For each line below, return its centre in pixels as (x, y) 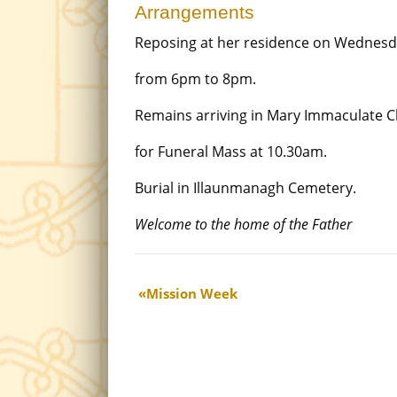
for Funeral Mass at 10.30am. (231, 152)
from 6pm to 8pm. (195, 79)
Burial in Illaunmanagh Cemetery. (245, 188)
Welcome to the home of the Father (243, 224)
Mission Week (192, 293)
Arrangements (195, 12)
